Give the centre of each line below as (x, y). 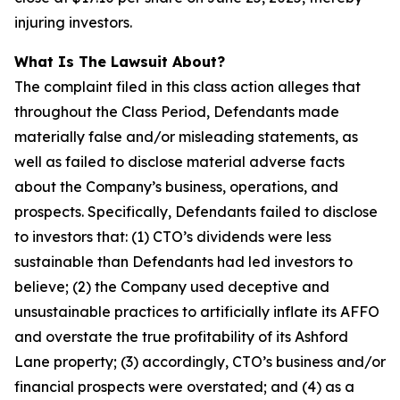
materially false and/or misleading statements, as (186, 137)
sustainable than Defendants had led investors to (183, 262)
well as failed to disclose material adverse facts (179, 162)
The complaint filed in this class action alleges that (187, 87)
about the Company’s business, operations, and (176, 187)
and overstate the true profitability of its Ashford (181, 337)
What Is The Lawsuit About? (120, 62)
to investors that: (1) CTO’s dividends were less (173, 237)
